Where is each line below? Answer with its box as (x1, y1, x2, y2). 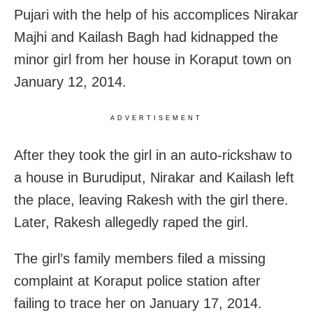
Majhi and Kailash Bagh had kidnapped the (14, 29, 278, 45)
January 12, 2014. (14, 73, 126, 89)
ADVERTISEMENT (110, 114, 203, 122)
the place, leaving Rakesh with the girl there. (14, 191, 289, 208)
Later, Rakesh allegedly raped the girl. (14, 214, 249, 230)
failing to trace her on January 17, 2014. (14, 295, 262, 311)
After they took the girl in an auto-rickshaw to (14, 147, 292, 163)
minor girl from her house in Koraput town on (14, 51, 291, 67)
